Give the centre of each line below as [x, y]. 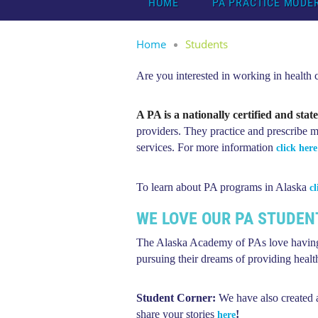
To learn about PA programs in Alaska [223, 187]
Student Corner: [176, 298]
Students [207, 44]
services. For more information [206, 147]
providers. [160, 131]
